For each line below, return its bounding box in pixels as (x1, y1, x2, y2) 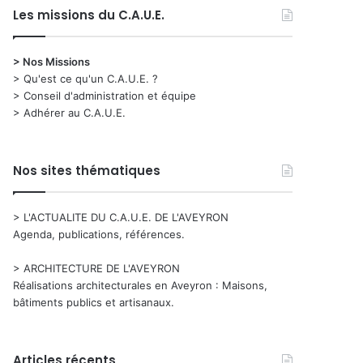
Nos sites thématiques (13, 162, 161, 180)
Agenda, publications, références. (13, 228, 186, 241)
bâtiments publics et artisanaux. (13, 296, 175, 310)
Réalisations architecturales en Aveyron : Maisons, (13, 279, 268, 293)
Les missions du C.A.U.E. (13, 6, 165, 24)
